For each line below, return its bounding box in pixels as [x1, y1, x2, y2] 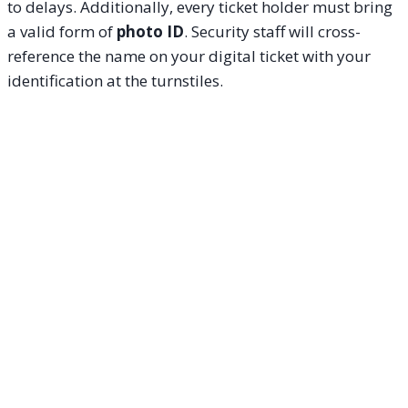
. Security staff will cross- [184, 20, 361, 42]
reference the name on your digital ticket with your [7, 45, 371, 66]
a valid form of [7, 20, 117, 42]
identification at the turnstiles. [7, 69, 223, 91]
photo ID [117, 20, 184, 42]
